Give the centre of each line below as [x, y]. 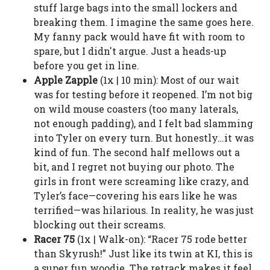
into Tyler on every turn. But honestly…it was [144, 138]
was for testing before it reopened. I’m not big [143, 94]
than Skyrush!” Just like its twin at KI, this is [143, 253]
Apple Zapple [66, 80]
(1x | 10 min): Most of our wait [168, 80]
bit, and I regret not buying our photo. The [134, 167]
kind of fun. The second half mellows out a [137, 152]
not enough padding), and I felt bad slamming [143, 123]
